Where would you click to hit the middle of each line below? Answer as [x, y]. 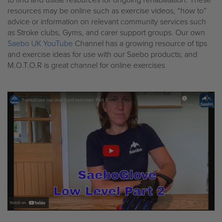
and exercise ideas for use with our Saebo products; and [102, 54]
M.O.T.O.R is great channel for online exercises [86, 65]
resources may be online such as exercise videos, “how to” [107, 11]
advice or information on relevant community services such [107, 22]
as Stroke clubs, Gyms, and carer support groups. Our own [106, 32]
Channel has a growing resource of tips [140, 43]
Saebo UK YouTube [40, 43]
